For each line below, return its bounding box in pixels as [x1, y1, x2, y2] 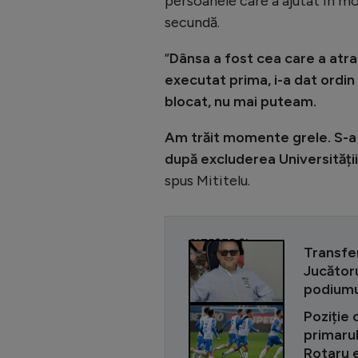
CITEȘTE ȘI [189, 236, 249, 248]
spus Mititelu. [165, 171, 250, 189]
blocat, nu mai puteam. [165, 92, 316, 110]
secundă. [165, 13, 220, 31]
